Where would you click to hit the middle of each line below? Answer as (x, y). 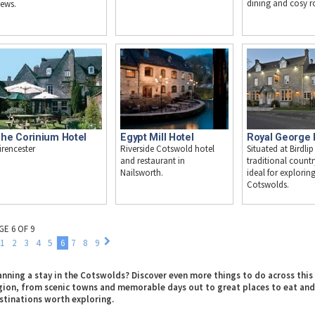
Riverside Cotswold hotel (168, 149)
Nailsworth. (142, 173)
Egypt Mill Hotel (157, 137)
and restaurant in (153, 161)
